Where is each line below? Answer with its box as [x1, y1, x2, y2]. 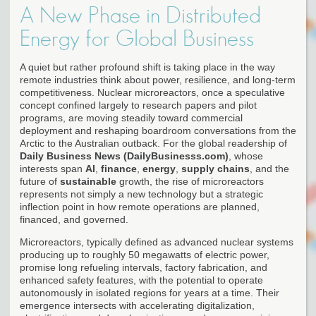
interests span [20, 162, 85, 174]
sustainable [60, 175, 116, 187]
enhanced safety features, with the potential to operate [20, 274, 263, 286]
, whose [229, 150, 263, 162]
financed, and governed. [20, 213, 128, 225]
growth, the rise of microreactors [116, 175, 264, 187]
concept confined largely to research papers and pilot [20, 99, 257, 111]
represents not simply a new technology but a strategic [20, 188, 263, 200]
